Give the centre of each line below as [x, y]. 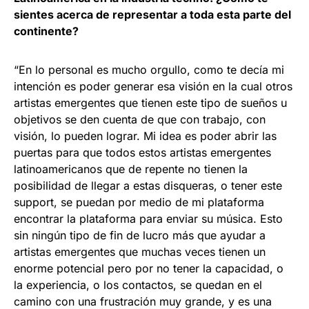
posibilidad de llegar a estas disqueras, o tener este [148, 185]
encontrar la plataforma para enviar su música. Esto [148, 218]
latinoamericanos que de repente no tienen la [131, 169]
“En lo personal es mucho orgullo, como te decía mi [149, 69]
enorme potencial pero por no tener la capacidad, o [149, 268]
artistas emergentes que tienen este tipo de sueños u [150, 102]
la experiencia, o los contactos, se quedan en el [138, 285]
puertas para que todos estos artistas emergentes [142, 152]
